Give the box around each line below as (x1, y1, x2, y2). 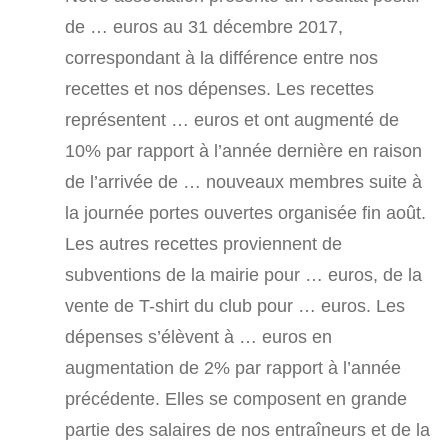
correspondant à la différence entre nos (65, 47, 378, 69)
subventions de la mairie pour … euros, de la (65, 264, 422, 286)
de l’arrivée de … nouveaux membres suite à (65, 171, 422, 193)
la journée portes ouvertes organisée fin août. (65, 202, 426, 224)
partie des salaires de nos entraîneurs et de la (65, 419, 430, 441)
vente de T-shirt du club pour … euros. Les (65, 295, 405, 317)
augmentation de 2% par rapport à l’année (65, 357, 401, 379)
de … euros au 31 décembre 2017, (65, 16, 343, 38)
